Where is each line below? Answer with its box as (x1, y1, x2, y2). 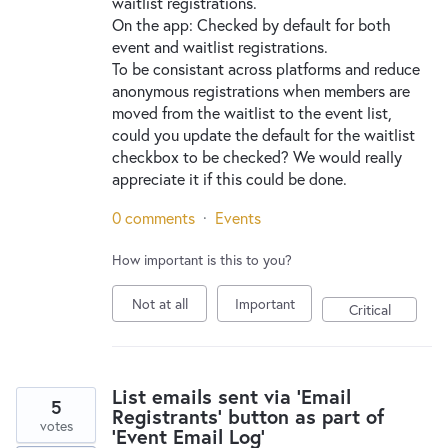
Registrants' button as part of (112, 403, 384, 430)
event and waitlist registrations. (112, 36, 328, 57)
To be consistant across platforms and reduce (112, 58, 420, 79)
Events (215, 207, 261, 228)
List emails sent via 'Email (112, 383, 351, 410)
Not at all (131, 294, 188, 313)
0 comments (112, 207, 195, 228)
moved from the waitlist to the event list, (112, 102, 392, 123)
